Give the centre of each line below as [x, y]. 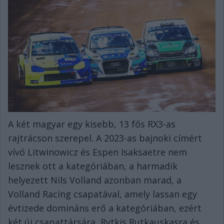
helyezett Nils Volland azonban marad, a [95, 180]
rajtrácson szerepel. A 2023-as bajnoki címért [105, 138]
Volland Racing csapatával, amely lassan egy [102, 194]
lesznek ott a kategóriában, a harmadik [93, 166]
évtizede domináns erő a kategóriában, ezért [105, 208]
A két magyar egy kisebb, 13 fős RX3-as [92, 124]
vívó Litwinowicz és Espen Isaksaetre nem [97, 152]
